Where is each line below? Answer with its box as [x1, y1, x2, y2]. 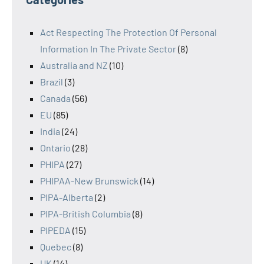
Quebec [40, 241, 71, 253]
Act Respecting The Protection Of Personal [40, 27, 217, 38]
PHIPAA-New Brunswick [40, 175, 138, 187]
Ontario [40, 142, 71, 154]
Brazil [40, 76, 63, 88]
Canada [40, 93, 71, 104]
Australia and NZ [40, 60, 108, 71]
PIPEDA [40, 225, 71, 236]
